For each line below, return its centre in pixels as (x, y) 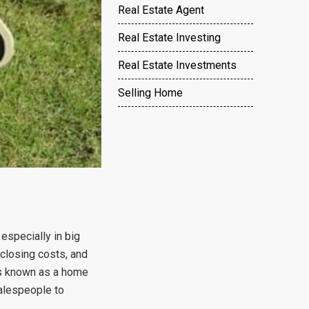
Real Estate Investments (177, 65)
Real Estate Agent (161, 10)
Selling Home (150, 93)
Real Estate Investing (169, 38)
